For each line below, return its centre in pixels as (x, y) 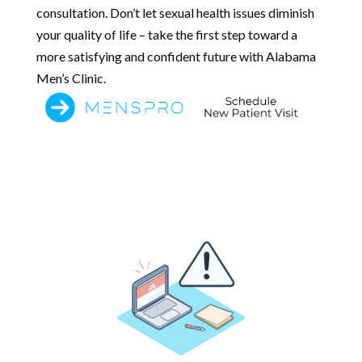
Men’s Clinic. (71, 78)
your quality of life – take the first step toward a (166, 34)
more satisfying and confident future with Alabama (176, 56)
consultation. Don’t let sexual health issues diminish (175, 12)
